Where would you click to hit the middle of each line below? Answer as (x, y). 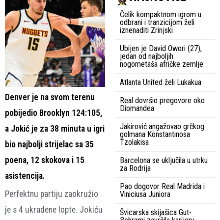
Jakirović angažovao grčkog (162, 126)
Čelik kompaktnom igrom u (161, 14)
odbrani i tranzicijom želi (157, 22)
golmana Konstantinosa (155, 134)
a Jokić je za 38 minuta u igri (55, 128)
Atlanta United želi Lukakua (161, 82)
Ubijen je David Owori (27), (161, 48)
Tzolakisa (134, 142)
